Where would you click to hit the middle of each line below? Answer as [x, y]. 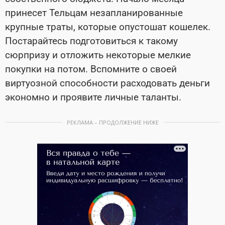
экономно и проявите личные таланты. [93, 97]
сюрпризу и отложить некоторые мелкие [98, 55]
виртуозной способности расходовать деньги [107, 83]
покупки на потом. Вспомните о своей [91, 69]
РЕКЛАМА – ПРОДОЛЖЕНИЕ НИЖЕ [113, 123]
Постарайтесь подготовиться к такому [91, 41]
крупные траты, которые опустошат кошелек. [108, 27]
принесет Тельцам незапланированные [94, 13]
